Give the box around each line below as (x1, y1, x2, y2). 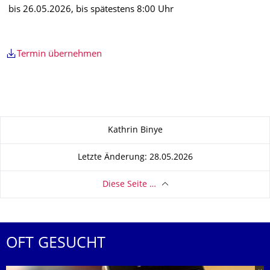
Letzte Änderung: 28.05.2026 (77, 153, 193, 162)
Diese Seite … (102, 180, 156, 189)
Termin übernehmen (17, 50, 102, 59)
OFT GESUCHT (6, 237, 105, 251)
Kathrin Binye (107, 126, 163, 134)
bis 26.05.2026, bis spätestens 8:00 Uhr (6, 5, 174, 14)
